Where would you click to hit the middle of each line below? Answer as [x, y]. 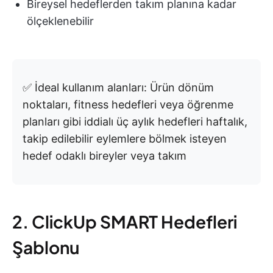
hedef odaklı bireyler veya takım [105, 156]
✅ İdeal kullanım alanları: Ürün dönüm [118, 88]
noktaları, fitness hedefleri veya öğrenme [128, 105]
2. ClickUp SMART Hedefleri [125, 222]
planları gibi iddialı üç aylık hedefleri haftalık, [135, 122]
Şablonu [46, 247]
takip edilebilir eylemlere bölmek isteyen [125, 139]
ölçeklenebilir [60, 21]
